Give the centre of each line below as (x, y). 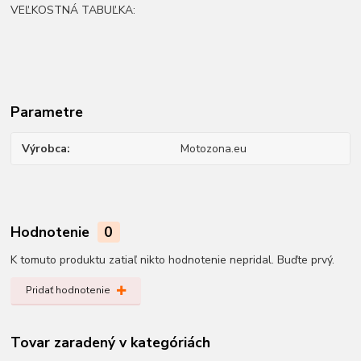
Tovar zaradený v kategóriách (111, 343)
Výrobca (45, 149)
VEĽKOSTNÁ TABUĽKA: (73, 10)
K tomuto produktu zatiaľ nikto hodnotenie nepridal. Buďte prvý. (173, 259)
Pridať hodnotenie (68, 290)
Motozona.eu (213, 149)
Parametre (47, 112)
